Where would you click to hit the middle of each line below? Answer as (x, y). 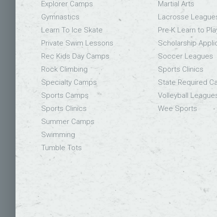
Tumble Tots (62, 147)
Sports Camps (65, 95)
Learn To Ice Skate (72, 30)
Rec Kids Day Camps (76, 56)
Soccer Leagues (186, 56)
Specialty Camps (69, 82)
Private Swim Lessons (77, 43)
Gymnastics (61, 17)
